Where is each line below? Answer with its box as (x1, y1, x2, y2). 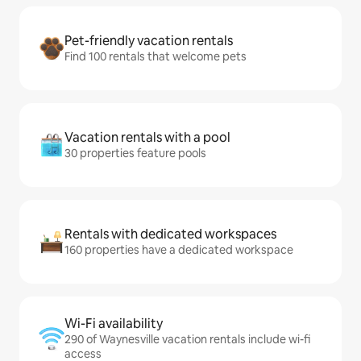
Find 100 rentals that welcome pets (64, 49, 247, 64)
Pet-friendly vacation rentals (64, 32, 233, 49)
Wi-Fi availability (64, 315, 163, 332)
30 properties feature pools (64, 146, 206, 160)
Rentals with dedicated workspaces (64, 226, 276, 243)
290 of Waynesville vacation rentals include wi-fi (64, 332, 310, 346)
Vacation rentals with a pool (64, 129, 230, 146)
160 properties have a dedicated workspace (64, 243, 293, 257)
